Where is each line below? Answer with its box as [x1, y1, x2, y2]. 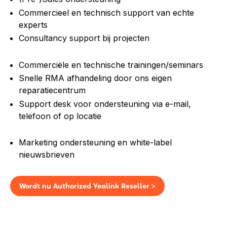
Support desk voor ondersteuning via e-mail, [19, 98, 191, 109]
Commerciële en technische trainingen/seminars [19, 59, 203, 70]
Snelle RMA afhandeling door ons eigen [19, 73, 172, 84]
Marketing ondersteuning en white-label [19, 137, 172, 148]
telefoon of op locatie [19, 110, 101, 121]
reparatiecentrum [19, 85, 86, 96]
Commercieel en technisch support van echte [19, 7, 194, 18]
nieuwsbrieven [19, 149, 74, 160]
